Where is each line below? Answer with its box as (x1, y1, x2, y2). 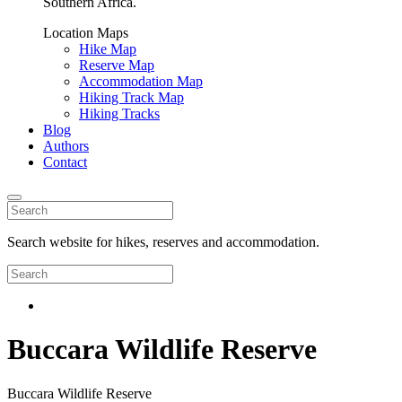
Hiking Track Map (79, 90, 184, 105)
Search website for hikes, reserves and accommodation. (7, 234, 319, 249)
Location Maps (43, 25, 128, 40)
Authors (43, 138, 89, 153)
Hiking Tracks (79, 106, 160, 121)
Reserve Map (79, 57, 154, 73)
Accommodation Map (79, 74, 203, 89)
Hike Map (79, 41, 136, 57)
